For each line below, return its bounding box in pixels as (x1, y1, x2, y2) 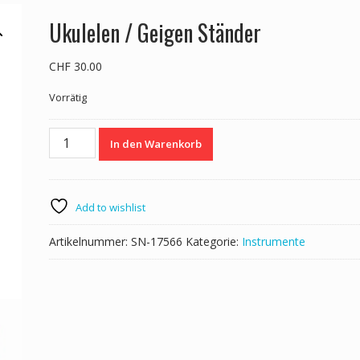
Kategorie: (185, 234, 242, 250)
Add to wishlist (75, 200, 145, 215)
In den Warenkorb (109, 137, 202, 152)
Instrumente (241, 234, 305, 250)
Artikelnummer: (48, 234, 131, 250)
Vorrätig (48, 90, 87, 105)
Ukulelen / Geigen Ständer (48, 16, 261, 50)
